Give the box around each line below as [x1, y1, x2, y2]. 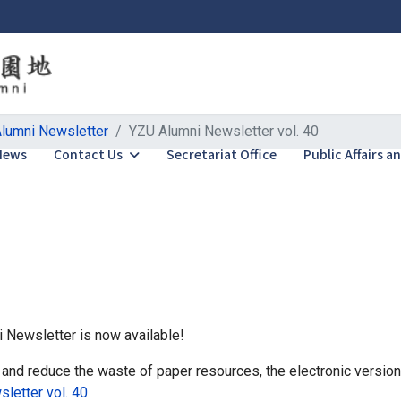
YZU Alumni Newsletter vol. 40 [129, 123, 319, 140]
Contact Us [54, 145, 124, 163]
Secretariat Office [166, 145, 277, 163]
